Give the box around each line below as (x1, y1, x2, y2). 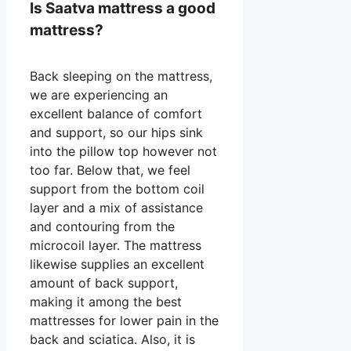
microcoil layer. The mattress (30, 237, 201, 253)
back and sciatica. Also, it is (30, 331, 195, 347)
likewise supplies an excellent (30, 255, 204, 272)
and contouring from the (30, 218, 175, 234)
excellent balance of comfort (30, 105, 202, 121)
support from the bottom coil (30, 180, 204, 197)
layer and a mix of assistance (30, 199, 203, 215)
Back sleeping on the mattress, (30, 67, 212, 84)
